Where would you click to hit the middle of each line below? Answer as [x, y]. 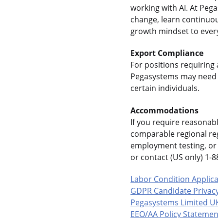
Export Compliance [167, 53]
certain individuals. [165, 88]
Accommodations [165, 110]
